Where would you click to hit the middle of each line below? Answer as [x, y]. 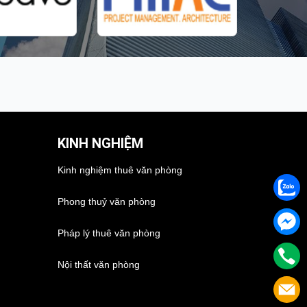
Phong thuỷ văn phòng [106, 202]
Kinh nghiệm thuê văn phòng [120, 170]
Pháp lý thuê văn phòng [109, 233]
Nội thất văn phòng [98, 264]
